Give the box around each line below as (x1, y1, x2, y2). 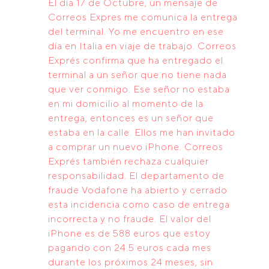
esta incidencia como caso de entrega (48, 199, 230, 210)
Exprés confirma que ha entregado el (48, 55, 223, 66)
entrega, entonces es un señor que (48, 112, 214, 124)
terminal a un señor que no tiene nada (48, 69, 227, 80)
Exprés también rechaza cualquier (48, 156, 209, 167)
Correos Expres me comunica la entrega (48, 11, 238, 23)
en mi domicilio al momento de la (48, 98, 204, 109)
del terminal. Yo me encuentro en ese (48, 26, 224, 37)
